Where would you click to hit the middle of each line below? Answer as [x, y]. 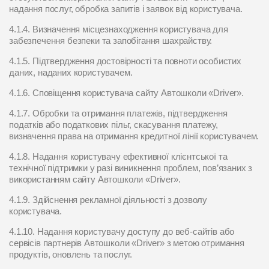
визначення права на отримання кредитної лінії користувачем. [134, 136]
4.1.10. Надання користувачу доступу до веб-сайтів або [122, 231]
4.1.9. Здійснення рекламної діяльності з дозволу [108, 200]
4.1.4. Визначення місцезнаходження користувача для [119, 29]
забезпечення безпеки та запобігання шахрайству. [111, 41]
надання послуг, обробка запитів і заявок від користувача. [126, 9]
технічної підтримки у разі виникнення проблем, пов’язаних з [131, 168]
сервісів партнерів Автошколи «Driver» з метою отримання [127, 243]
